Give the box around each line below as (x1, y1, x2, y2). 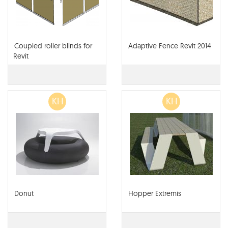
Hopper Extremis (128, 189, 181, 198)
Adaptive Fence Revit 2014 (128, 41, 211, 51)
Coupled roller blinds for (14, 41, 92, 51)
